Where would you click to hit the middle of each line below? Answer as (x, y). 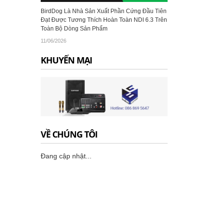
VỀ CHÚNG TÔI (69, 134)
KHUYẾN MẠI (66, 60)
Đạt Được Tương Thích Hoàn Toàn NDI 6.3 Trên (104, 20)
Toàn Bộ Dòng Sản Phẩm (74, 29)
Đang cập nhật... (66, 156)
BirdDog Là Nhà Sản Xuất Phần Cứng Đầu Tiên (103, 11)
